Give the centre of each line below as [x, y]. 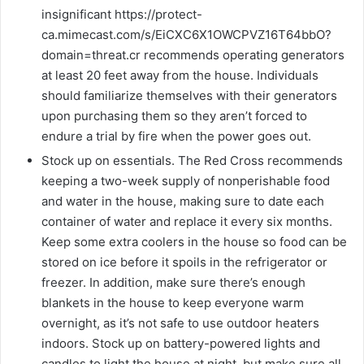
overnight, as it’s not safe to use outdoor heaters [180, 323]
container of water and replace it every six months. [187, 222]
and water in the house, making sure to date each [183, 201]
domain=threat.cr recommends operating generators [193, 55]
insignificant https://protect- [122, 15]
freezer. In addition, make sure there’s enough [173, 283]
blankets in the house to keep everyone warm [173, 303]
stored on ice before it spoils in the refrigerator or [184, 262]
